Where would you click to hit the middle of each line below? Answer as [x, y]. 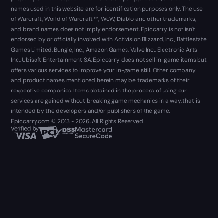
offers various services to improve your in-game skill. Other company [103, 70]
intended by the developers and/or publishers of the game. [91, 111]
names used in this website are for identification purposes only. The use [107, 9]
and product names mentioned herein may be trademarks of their [100, 81]
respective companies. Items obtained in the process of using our [99, 91]
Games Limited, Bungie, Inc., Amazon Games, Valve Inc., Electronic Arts [104, 50]
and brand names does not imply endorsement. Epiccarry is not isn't [103, 29]
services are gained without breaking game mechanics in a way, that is [105, 101]
